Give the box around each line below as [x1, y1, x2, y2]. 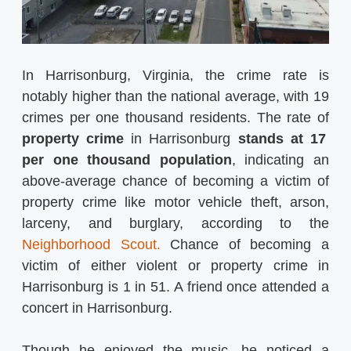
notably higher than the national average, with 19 [22, 89, 329, 105]
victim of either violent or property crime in [22, 258, 329, 274]
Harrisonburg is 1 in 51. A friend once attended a [22, 279, 329, 295]
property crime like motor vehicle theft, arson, [22, 194, 329, 211]
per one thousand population [22, 152, 232, 168]
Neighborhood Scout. [22, 237, 161, 253]
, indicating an [231, 152, 330, 168]
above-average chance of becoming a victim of [22, 173, 329, 190]
